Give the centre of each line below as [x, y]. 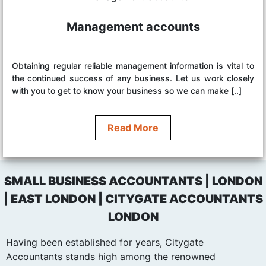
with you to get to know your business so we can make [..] [127, 90]
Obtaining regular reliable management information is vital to [133, 65]
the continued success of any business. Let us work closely [133, 78]
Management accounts [133, 26]
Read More [133, 127]
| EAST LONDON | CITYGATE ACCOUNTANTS [133, 199]
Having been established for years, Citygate [105, 242]
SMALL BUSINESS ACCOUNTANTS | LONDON [133, 181]
